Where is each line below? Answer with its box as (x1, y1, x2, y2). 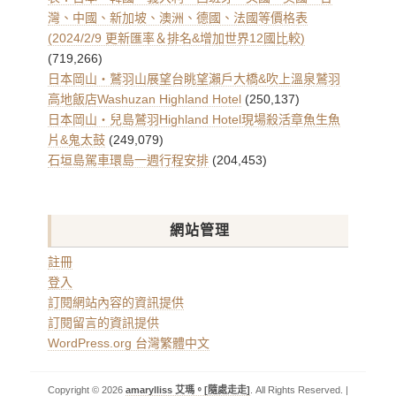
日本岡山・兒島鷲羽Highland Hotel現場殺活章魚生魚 (48, 112, 340, 126)
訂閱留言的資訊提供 (48, 316, 159, 330)
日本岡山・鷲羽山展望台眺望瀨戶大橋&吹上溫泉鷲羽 (48, 72, 340, 86)
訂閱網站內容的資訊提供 (48, 295, 184, 309)
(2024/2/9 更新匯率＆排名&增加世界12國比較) (48, 31, 305, 45)
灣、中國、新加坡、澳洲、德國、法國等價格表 (48, 11, 308, 25)
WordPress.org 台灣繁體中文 (48, 336, 209, 350)
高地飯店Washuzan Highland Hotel (48, 92, 241, 106)
